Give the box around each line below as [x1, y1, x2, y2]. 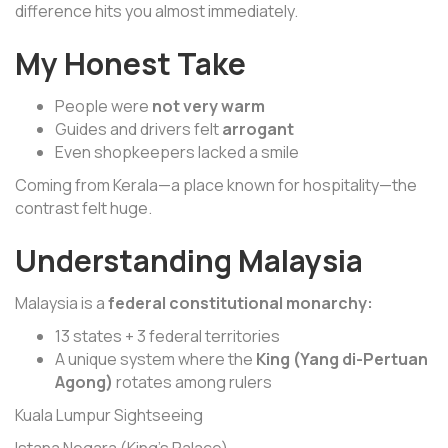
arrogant [222, 117, 294, 140]
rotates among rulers [113, 370, 272, 393]
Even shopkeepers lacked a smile [55, 140, 299, 163]
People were [55, 94, 152, 117]
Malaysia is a [15, 291, 108, 314]
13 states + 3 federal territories [55, 324, 280, 347]
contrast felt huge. [15, 196, 152, 219]
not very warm [152, 94, 265, 117]
